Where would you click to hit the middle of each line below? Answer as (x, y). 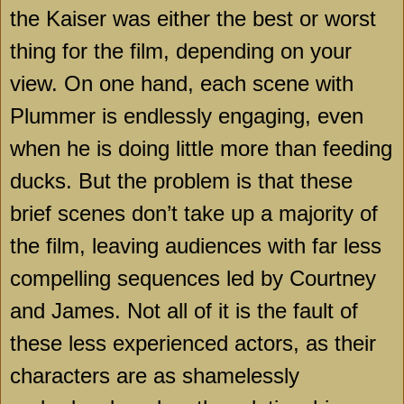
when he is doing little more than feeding (201, 149)
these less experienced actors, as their (193, 344)
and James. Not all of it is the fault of (184, 311)
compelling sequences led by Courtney (193, 279)
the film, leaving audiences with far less (196, 246)
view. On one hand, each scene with (182, 84)
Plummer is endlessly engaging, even (187, 116)
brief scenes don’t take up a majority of (194, 214)
